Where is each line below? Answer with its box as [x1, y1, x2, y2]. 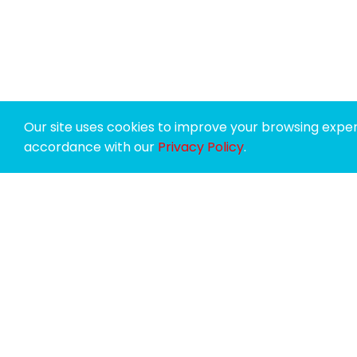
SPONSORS [107, 265, 196, 288]
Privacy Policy [158, 138, 244, 156]
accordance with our [24, 138, 158, 156]
